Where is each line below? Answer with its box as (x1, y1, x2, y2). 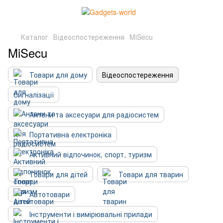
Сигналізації (13, 90, 54, 100)
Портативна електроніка (29, 129, 111, 139)
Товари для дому (29, 70, 87, 80)
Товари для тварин (118, 169, 183, 179)
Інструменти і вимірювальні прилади (29, 209, 152, 219)
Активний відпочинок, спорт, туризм (29, 149, 152, 159)
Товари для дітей (29, 169, 88, 179)
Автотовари (29, 189, 70, 199)
